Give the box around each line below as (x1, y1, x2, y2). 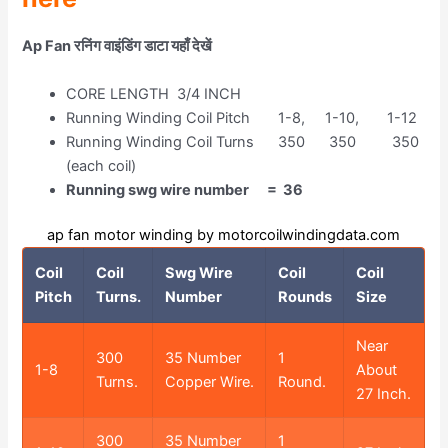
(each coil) (66, 156, 137, 175)
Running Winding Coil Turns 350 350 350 (66, 132, 420, 151)
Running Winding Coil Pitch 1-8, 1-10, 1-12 (66, 108, 418, 127)
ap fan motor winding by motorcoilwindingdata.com (47, 226, 401, 245)
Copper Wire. (164, 373, 254, 392)
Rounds (277, 288, 332, 307)
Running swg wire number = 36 (66, 180, 304, 199)
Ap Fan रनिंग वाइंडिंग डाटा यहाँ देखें (22, 37, 216, 56)
